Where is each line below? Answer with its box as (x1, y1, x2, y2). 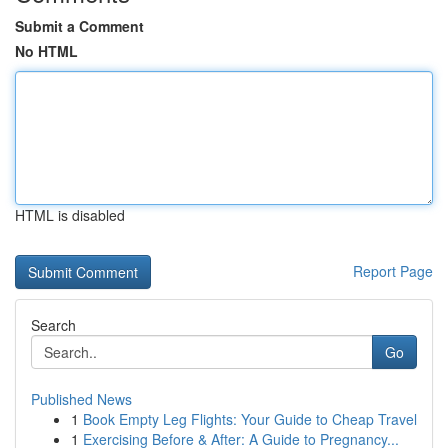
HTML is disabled (15, 205, 125, 225)
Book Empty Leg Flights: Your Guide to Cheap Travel (83, 409, 417, 429)
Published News (31, 389, 132, 409)
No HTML (15, 41, 78, 61)
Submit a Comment (15, 16, 144, 36)
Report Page (353, 261, 433, 281)
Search (31, 315, 76, 335)
